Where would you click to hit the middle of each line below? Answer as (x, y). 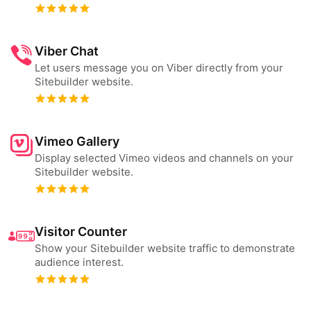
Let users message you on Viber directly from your (159, 68)
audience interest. (79, 262)
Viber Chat (67, 51)
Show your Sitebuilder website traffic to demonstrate (165, 248)
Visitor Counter (81, 232)
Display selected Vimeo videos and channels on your (164, 158)
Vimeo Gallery (77, 141)
